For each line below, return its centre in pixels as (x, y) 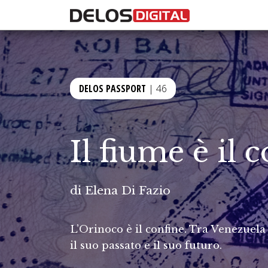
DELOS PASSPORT (112, 89)
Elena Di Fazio (128, 190)
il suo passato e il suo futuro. (146, 245)
